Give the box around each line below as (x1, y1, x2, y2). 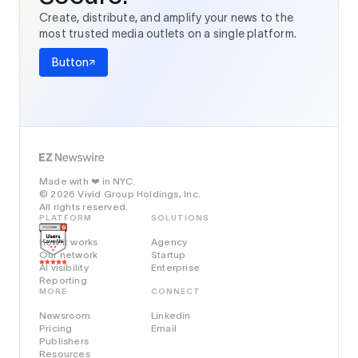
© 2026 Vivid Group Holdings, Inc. (39, 189, 201, 199)
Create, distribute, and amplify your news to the (39, 11, 294, 24)
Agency (151, 237, 188, 247)
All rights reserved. (39, 201, 129, 212)
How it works (39, 237, 98, 247)
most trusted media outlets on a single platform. (39, 27, 297, 40)
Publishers (39, 336, 89, 346)
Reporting (39, 275, 87, 285)
